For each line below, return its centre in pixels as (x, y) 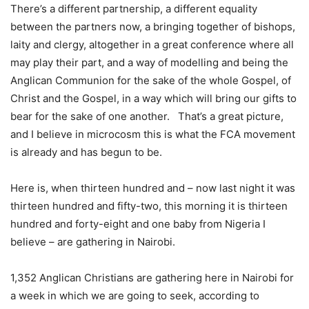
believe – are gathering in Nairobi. (94, 242)
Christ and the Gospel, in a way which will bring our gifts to (153, 99)
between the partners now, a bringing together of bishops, (153, 27)
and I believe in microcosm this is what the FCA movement (153, 134)
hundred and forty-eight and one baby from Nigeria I (138, 224)
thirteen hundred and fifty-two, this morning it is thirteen (149, 206)
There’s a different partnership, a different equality (134, 9)
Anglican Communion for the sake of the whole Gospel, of (151, 81)
